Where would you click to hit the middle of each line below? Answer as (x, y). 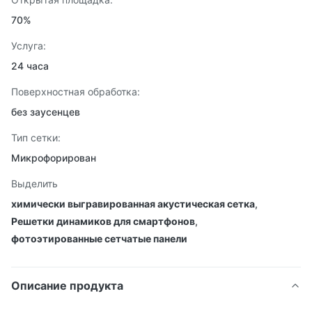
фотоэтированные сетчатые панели (99, 239)
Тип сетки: (36, 138)
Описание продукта (67, 286)
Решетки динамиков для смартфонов (103, 221)
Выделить (34, 184)
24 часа (30, 66)
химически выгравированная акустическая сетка (133, 204)
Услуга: (29, 46)
